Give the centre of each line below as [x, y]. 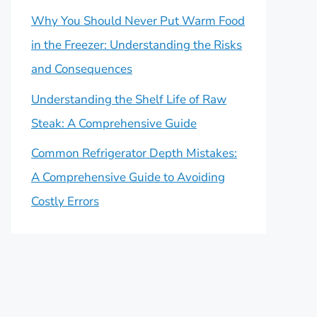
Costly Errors [65, 201]
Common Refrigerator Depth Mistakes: [134, 153]
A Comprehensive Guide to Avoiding [128, 177]
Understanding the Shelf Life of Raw [129, 99]
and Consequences [82, 69]
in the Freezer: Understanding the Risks [137, 45]
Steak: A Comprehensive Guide [114, 123]
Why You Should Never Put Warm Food [138, 21]
